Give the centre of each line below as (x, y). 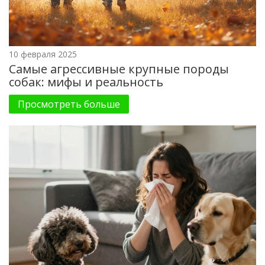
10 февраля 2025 (43, 54)
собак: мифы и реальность (86, 82)
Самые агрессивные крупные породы (119, 69)
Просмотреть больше (69, 104)
